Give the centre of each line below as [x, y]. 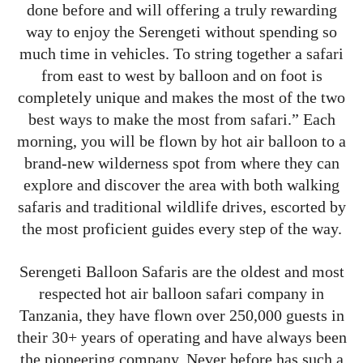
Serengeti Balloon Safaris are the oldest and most [181, 272]
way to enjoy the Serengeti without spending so [181, 32]
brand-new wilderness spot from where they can [181, 163]
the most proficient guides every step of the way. [181, 229]
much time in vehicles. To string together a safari [181, 54]
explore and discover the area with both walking [181, 185]
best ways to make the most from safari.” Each [181, 120]
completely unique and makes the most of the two [181, 98]
